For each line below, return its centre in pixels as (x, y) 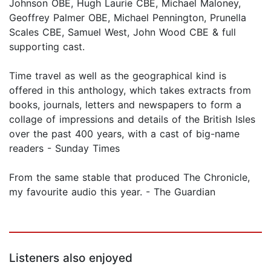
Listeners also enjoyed (71, 258)
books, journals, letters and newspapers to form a (125, 105)
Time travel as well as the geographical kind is (118, 76)
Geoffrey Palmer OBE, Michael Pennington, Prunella (128, 18)
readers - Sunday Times (64, 149)
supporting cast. (47, 47)
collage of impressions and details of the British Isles (132, 119)
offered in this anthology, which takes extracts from (130, 90)
